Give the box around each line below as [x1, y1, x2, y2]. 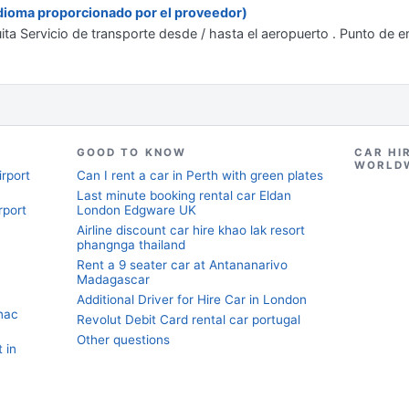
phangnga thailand [77, 237, 185, 252]
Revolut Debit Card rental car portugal [77, 312, 300, 327]
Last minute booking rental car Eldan [77, 188, 291, 203]
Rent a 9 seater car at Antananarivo [77, 257, 288, 272]
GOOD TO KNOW [77, 146, 186, 159]
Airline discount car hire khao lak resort [77, 223, 305, 237]
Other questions [77, 332, 170, 347]
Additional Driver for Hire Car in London [77, 292, 307, 307]
